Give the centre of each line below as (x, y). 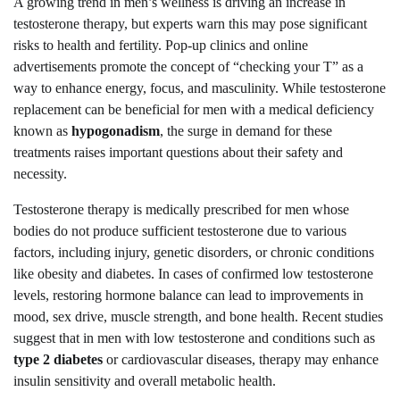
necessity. (40, 174)
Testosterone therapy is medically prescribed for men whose (181, 210)
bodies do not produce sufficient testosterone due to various (180, 231)
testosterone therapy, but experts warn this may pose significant (190, 24)
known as (42, 131)
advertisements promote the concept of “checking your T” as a (188, 67)
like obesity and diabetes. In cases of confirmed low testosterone (193, 274)
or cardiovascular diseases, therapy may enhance (241, 360)
